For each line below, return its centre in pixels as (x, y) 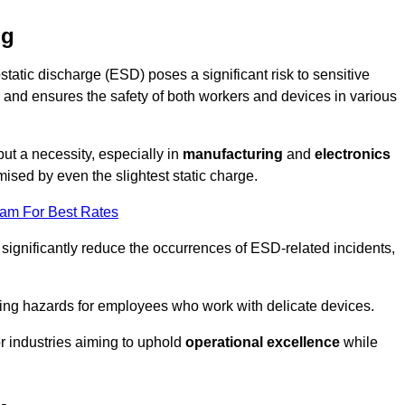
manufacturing (233, 155)
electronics (353, 155)
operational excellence (263, 343)
